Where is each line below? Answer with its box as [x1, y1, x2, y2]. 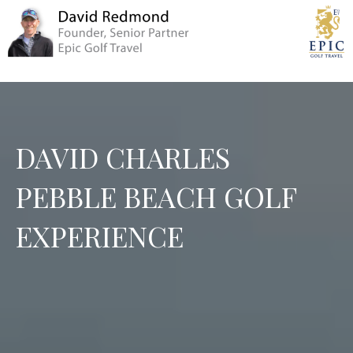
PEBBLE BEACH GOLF [16, 176, 296, 215]
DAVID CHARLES [16, 137, 230, 176]
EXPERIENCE [16, 216, 184, 255]
